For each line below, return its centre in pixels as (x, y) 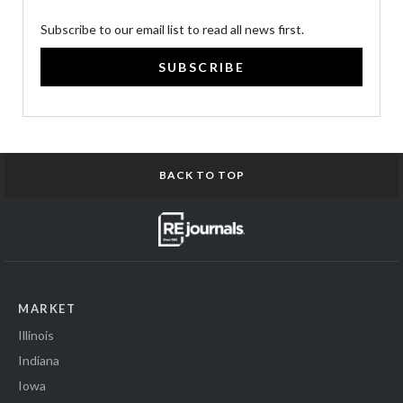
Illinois (36, 336)
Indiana (39, 361)
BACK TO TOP (201, 175)
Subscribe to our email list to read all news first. (172, 29)
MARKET (47, 309)
